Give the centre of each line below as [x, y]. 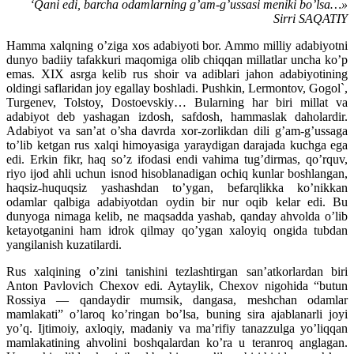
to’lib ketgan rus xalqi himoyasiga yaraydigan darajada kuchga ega [177, 145]
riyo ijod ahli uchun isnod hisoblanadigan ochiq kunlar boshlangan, [177, 174]
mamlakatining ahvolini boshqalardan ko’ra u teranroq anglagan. [177, 343]
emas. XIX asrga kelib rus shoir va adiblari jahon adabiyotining [177, 74]
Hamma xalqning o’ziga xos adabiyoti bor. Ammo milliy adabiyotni [177, 46]
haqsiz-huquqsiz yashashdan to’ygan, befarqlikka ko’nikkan [177, 188]
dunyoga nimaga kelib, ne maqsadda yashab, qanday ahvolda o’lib [177, 217]
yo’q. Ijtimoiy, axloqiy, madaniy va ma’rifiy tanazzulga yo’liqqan [177, 329]
